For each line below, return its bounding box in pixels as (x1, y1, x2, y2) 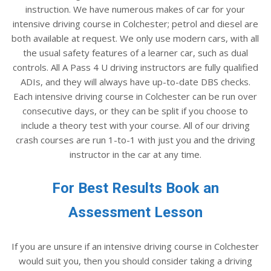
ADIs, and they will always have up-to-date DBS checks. (20, 75, 250, 88)
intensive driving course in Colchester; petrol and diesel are (12, 17, 258, 30)
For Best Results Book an (51, 179, 219, 197)
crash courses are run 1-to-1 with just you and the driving (15, 133, 255, 146)
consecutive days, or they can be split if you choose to (22, 104, 248, 117)
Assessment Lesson (68, 203, 203, 221)
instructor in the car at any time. (69, 148, 201, 160)
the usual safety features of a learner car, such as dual (22, 46, 248, 59)
